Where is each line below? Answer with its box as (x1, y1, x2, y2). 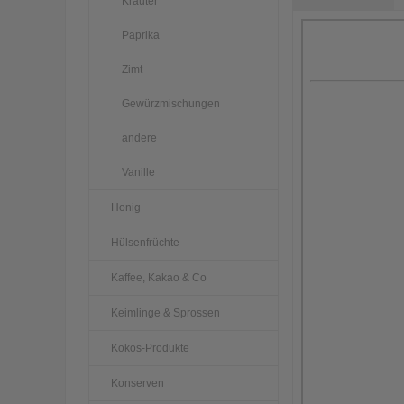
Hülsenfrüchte (111, 235, 179, 249)
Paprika (122, 28, 160, 41)
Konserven (111, 376, 164, 390)
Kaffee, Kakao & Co (111, 271, 207, 284)
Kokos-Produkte (111, 341, 189, 354)
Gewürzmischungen (122, 96, 220, 110)
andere (122, 131, 157, 144)
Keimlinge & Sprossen (111, 306, 220, 319)
